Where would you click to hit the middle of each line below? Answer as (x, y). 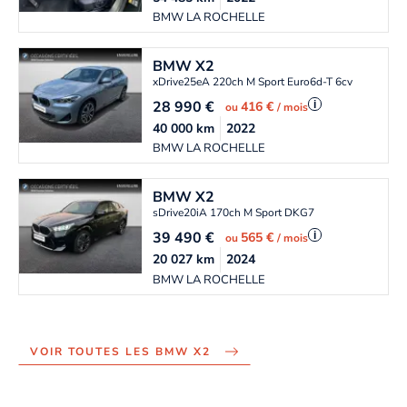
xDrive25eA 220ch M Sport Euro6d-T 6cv (253, 82)
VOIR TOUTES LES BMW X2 (120, 352)
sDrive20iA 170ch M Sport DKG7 (234, 213)
